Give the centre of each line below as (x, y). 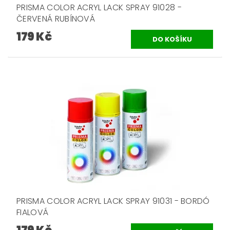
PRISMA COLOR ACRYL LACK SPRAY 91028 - (99, 7)
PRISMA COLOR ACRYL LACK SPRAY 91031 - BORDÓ (113, 201)
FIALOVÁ (33, 213)
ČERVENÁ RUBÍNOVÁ (56, 19)
